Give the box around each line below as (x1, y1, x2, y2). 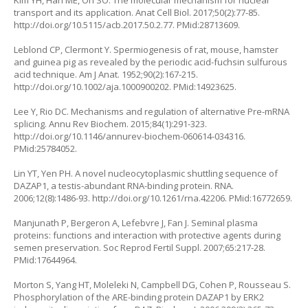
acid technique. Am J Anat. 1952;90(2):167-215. (14, 68, 198, 80)
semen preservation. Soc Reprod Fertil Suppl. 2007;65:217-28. (14, 241, 265, 254)
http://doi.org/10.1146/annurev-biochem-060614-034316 (14, 130, 243, 142)
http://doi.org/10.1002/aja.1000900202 (14, 80, 169, 93)
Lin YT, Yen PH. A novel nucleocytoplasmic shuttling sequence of (14, 167, 278, 179)
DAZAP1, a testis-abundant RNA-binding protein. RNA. (14, 179, 234, 192)
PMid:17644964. (14, 254, 77, 266)
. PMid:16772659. (225, 192, 292, 204)
